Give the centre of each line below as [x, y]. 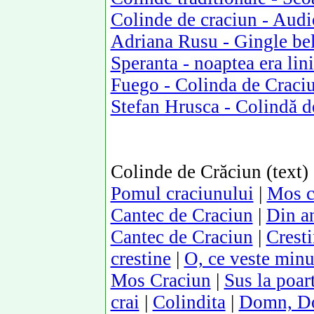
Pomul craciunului [182, 193]
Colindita [189, 302]
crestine [141, 259]
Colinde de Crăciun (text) [209, 172]
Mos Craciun [161, 280]
